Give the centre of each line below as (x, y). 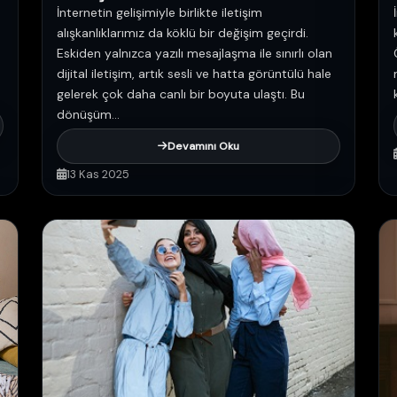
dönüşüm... (88, 114)
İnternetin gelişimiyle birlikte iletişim (160, 12)
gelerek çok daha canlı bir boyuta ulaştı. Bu (181, 94)
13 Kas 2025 (98, 174)
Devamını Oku (203, 146)
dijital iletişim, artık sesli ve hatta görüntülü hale (194, 74)
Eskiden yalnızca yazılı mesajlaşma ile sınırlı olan (195, 53)
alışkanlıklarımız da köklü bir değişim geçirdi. (183, 33)
